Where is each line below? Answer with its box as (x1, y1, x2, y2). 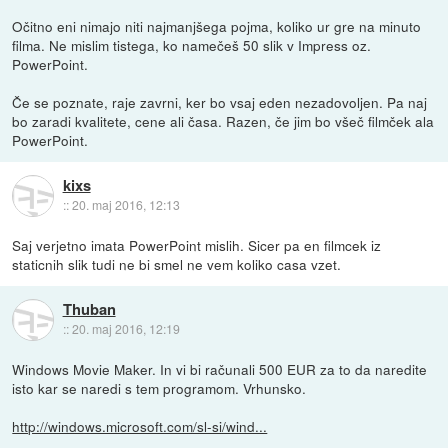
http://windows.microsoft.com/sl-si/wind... (12, 416, 268, 436)
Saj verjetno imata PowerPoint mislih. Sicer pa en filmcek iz (12, 234, 382, 255)
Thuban (62, 298, 116, 321)
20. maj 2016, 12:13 (71, 196, 180, 214)
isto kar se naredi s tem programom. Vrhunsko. (12, 378, 307, 398)
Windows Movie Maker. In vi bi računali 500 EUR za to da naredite (12, 359, 428, 379)
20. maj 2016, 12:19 (71, 320, 180, 338)
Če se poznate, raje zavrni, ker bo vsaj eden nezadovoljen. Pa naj (12, 91, 428, 112)
